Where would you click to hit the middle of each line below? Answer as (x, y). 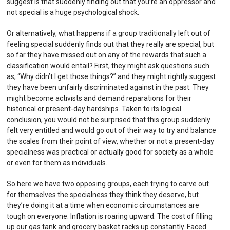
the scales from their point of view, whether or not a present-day (111, 141)
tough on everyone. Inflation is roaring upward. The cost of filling (110, 216)
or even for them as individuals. (57, 162)
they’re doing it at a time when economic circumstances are (103, 205)
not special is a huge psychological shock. (73, 12)
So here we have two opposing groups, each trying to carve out (108, 184)
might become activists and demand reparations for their (99, 98)
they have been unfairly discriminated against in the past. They (108, 87)
